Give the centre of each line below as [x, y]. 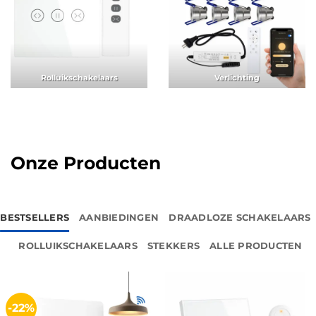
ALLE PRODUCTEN [256, 245]
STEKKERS [174, 245]
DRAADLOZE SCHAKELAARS [240, 217]
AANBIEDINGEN [119, 217]
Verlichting [237, 78]
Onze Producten [86, 163]
